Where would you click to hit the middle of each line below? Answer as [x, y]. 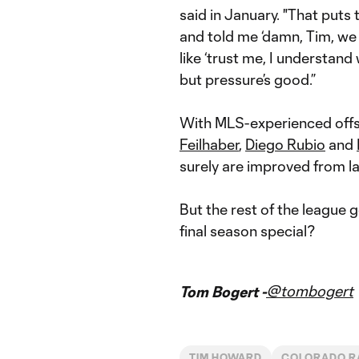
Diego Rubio [285, 144]
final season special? [248, 230]
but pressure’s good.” [248, 79]
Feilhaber [209, 144]
